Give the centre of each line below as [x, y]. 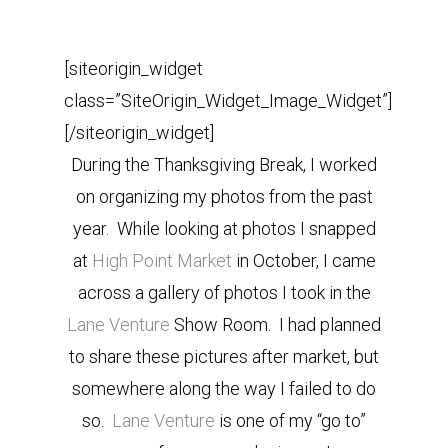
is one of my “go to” [290, 420]
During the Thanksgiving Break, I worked [224, 164]
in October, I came [303, 260]
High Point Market [161, 260]
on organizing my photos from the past [224, 196]
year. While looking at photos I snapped [224, 228]
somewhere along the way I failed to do [224, 388]
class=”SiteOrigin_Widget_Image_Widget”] [228, 100]
